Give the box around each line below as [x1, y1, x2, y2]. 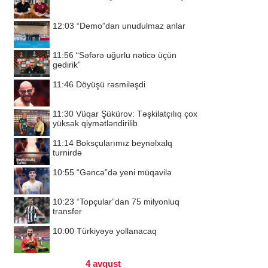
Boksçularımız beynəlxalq [76, 138, 172, 148]
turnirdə [53, 148, 82, 157]
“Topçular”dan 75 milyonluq [77, 197, 179, 206]
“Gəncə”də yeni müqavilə [77, 167, 172, 177]
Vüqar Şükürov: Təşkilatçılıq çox [76, 109, 197, 118]
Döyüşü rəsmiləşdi [76, 80, 145, 89]
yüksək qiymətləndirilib [53, 118, 138, 128]
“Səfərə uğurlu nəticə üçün [76, 50, 176, 60]
